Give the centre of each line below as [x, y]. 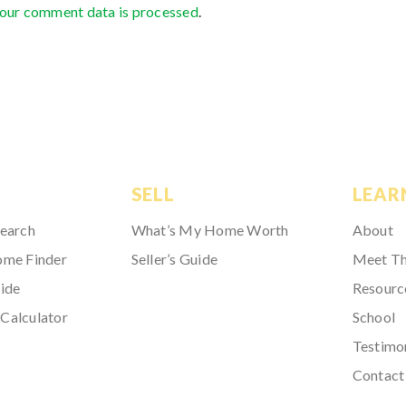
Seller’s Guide [174, 258]
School [373, 316]
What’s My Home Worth [210, 229]
